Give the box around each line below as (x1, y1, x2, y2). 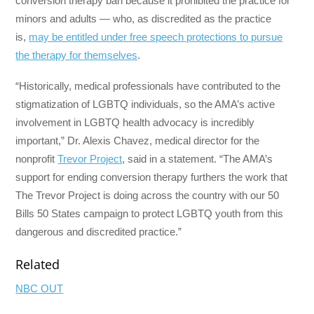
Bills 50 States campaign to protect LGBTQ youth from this (15, 207, 284, 220)
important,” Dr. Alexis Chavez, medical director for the (15, 135, 260, 147)
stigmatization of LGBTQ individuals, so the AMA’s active (15, 98, 275, 111)
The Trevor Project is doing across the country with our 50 (15, 189, 280, 202)
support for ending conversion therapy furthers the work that (15, 171, 288, 184)
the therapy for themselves (15, 49, 138, 62)
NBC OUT (15, 282, 64, 294)
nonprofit (15, 153, 58, 165)
